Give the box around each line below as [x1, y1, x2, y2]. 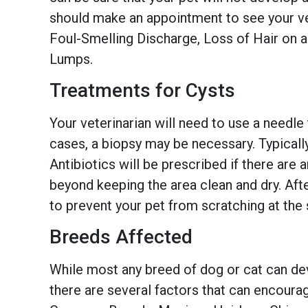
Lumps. [49, 50, 93, 67]
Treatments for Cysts [49, 79, 235, 102]
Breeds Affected [49, 225, 192, 249]
